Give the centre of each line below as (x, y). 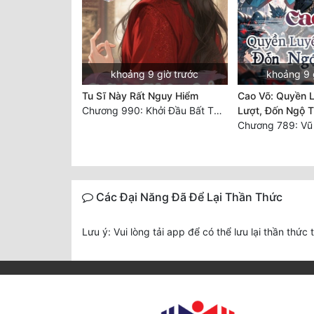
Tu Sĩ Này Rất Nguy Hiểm (140, 95)
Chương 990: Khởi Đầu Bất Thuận (218, 110)
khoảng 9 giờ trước (155, 74)
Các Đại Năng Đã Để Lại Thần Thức (188, 197)
